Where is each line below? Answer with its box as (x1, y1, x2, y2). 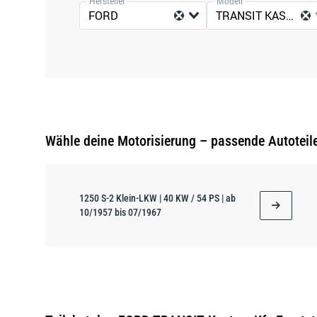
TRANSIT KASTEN (285, 8, 294, 23)
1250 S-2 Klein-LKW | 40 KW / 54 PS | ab (79, 192, 236, 204)
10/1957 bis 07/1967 (79, 207, 161, 218)
